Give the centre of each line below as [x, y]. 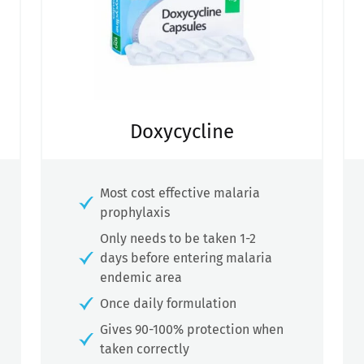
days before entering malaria [186, 258]
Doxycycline [182, 132]
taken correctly [145, 349]
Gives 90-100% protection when [192, 330]
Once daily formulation [168, 304]
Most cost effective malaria [180, 193]
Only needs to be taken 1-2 [178, 239]
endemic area [141, 278]
